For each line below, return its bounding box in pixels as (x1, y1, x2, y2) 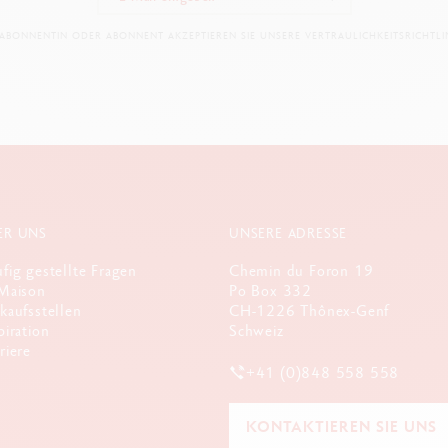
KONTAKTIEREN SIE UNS (246, 415, 437, 437)
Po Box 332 (229, 280, 312, 302)
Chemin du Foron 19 (229, 260, 374, 282)
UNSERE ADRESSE (229, 224, 348, 243)
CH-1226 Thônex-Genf (229, 300, 390, 322)
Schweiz (229, 320, 284, 342)
